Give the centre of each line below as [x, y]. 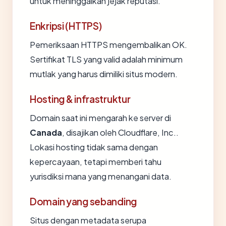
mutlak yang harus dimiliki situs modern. [104, 74]
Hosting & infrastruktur [80, 99]
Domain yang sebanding [83, 201]
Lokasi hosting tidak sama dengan [94, 147]
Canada [46, 132]
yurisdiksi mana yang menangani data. [101, 176]
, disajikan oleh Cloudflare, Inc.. [120, 132]
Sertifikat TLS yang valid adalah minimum [106, 59]
